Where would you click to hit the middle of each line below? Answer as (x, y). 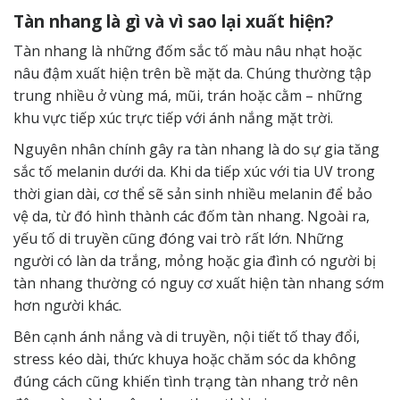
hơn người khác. (67, 306)
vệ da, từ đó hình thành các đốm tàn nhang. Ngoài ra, (192, 217)
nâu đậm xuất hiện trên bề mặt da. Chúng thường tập (192, 74)
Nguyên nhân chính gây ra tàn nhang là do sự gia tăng (196, 150)
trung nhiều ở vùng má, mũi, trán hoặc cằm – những (188, 96)
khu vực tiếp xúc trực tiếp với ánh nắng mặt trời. (173, 118)
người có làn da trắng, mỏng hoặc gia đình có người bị (195, 261)
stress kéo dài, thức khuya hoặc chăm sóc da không (185, 359)
